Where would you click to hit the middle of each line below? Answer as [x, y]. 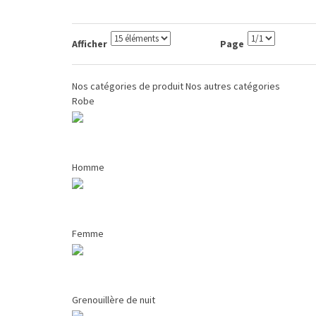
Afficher [90, 44]
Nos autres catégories [233, 86]
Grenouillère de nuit [114, 300]
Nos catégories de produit [128, 86]
